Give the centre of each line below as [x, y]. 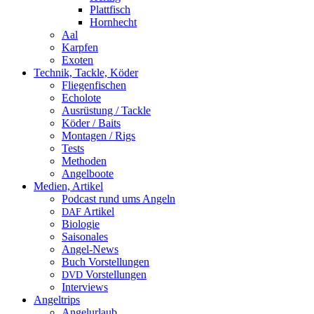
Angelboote [88, 173]
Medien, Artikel [68, 186]
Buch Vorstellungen [105, 262]
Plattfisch [110, 9]
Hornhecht [113, 22]
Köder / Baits [91, 123]
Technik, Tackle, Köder [86, 73]
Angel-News [90, 249]
